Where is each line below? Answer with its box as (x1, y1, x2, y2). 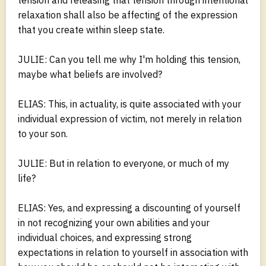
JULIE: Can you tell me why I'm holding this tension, (18, 53, 240, 65)
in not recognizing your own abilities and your (18, 216, 210, 229)
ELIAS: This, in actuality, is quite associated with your (18, 97, 241, 110)
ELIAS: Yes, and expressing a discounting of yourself (18, 201, 240, 214)
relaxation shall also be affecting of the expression (18, 8, 237, 21)
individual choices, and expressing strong (18, 231, 192, 243)
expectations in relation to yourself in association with (18, 246, 248, 258)
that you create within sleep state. (18, 23, 164, 36)
